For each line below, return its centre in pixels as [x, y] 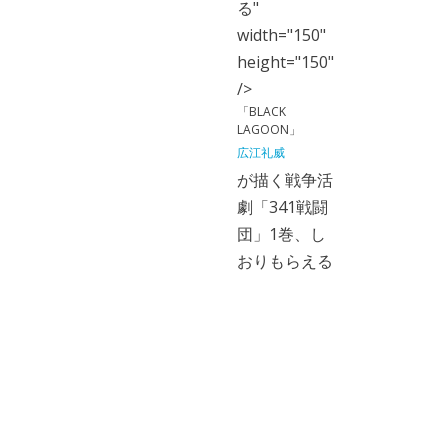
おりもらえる [284, 261]
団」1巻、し [281, 234]
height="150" [285, 62]
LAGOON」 [268, 129]
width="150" [281, 35]
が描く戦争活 [284, 180]
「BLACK [261, 111]
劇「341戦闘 [282, 207]
